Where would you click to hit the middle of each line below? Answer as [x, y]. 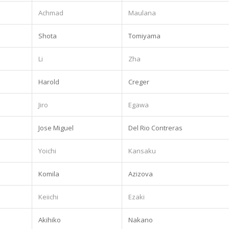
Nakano [141, 220]
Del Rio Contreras [155, 128]
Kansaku [142, 151]
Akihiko [50, 220]
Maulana [142, 13]
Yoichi [47, 151]
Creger [139, 82]
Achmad [51, 13]
